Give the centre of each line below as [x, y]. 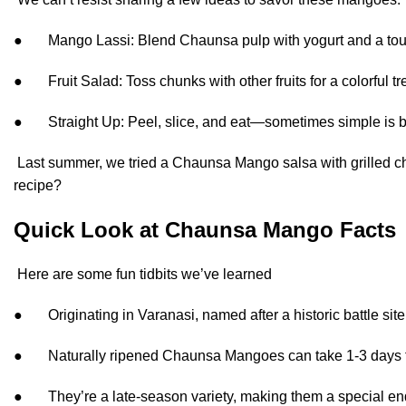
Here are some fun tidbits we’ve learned [143, 274]
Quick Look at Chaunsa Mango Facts [205, 230]
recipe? [38, 185]
